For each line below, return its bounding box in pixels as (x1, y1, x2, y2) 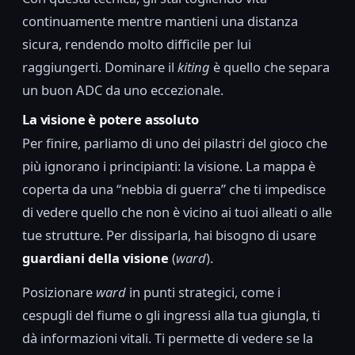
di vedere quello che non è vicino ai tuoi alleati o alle (22, 203, 332, 222)
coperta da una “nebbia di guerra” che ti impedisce (22, 180, 326, 199)
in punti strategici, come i (126, 283, 281, 302)
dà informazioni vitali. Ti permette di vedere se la (22, 329, 313, 348)
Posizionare (22, 283, 96, 302)
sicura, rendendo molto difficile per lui (22, 34, 251, 53)
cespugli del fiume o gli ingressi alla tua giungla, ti (22, 306, 320, 325)
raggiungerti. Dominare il (22, 57, 177, 76)
